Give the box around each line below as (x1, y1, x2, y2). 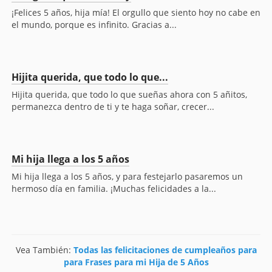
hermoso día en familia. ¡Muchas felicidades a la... (12, 183, 216, 195)
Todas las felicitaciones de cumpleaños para (73, 244, 257, 256)
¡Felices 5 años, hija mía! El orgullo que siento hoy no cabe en (12, 7, 260, 19)
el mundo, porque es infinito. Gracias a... (12, 19, 177, 31)
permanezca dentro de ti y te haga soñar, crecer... (12, 101, 214, 113)
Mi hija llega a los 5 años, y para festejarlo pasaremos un (12, 171, 243, 183)
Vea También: (15, 244, 73, 256)
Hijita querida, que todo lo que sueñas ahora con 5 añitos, (12, 89, 247, 101)
